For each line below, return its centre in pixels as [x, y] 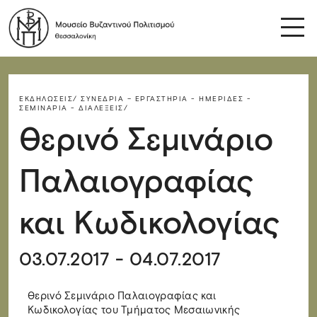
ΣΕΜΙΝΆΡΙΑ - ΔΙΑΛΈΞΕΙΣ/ [74, 108]
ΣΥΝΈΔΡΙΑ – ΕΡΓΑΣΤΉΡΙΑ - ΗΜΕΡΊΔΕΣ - [166, 99]
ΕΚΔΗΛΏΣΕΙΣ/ [48, 99]
